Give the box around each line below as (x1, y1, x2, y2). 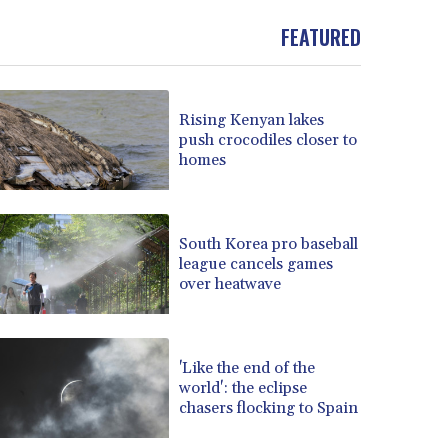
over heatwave (179, 273, 282, 294)
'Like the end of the (179, 357, 316, 378)
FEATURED (281, 22, 361, 53)
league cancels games (179, 253, 334, 274)
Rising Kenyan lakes (179, 109, 325, 130)
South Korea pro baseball (179, 233, 359, 254)
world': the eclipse (179, 377, 308, 398)
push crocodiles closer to (179, 129, 358, 150)
